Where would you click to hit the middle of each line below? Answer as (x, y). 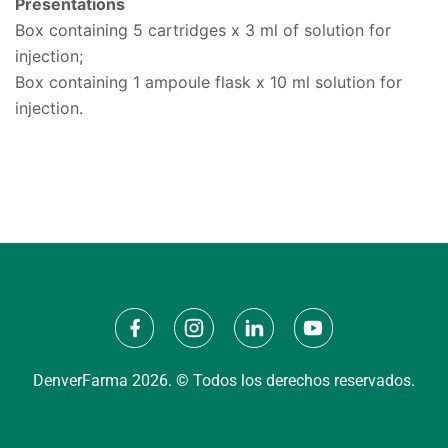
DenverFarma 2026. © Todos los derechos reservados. (224, 380)
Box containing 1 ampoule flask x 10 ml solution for (208, 82)
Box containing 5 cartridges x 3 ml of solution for (203, 30)
